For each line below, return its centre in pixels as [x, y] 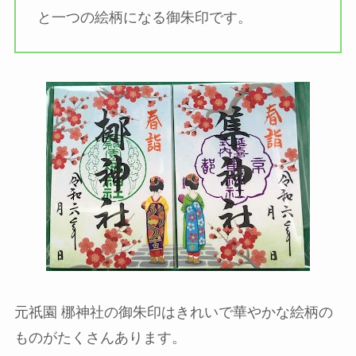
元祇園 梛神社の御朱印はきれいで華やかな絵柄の [173, 312]
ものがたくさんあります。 [100, 337]
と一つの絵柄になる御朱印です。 [144, 18]
